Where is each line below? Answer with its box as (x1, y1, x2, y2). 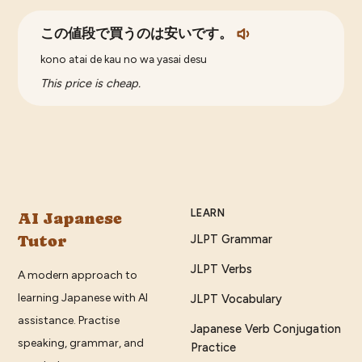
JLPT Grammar (191, 232, 272, 247)
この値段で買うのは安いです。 (40, 26, 234, 42)
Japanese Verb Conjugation (191, 322, 341, 337)
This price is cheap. (40, 76, 141, 91)
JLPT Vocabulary (191, 292, 282, 307)
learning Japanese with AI (18, 291, 149, 305)
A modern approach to (18, 268, 138, 283)
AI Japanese (18, 209, 123, 229)
